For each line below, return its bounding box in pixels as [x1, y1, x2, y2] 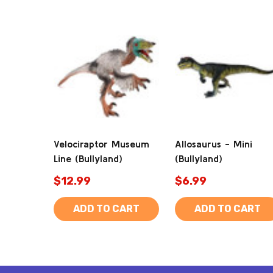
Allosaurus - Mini [175, 138, 252, 150]
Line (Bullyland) [54, 153, 122, 165]
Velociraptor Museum [54, 138, 149, 150]
